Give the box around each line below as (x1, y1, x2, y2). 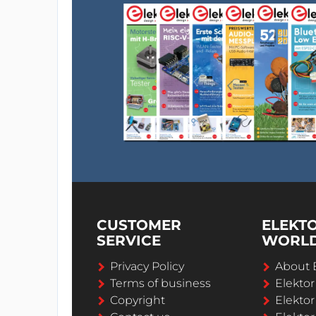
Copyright (110, 293, 165, 307)
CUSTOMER (97, 216, 181, 233)
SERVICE (97, 231, 161, 249)
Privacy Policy (110, 259, 184, 273)
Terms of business (110, 276, 211, 290)
